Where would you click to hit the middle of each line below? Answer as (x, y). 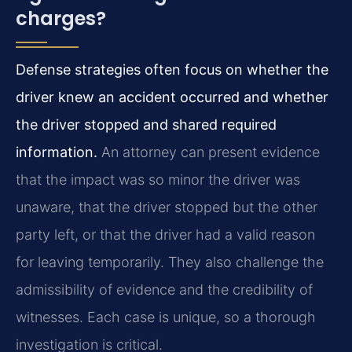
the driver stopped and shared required (146, 124)
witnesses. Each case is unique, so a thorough (166, 317)
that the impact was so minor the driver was (158, 179)
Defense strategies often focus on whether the (172, 69)
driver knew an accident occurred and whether (172, 97)
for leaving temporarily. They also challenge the (170, 262)
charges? (61, 18)
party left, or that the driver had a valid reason (165, 234)
